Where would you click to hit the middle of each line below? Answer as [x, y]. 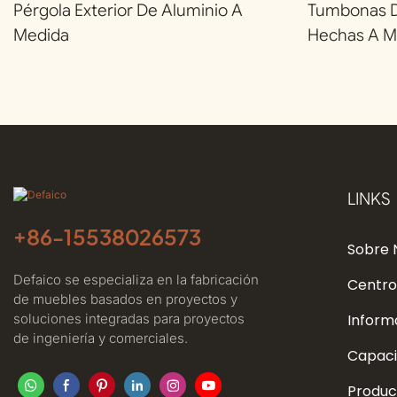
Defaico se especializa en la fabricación [136, 279]
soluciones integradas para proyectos [129, 318]
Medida [41, 35]
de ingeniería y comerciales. [101, 338]
